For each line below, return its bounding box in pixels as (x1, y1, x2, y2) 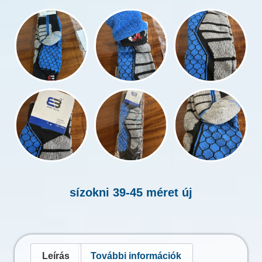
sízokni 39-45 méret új (70, 186, 192, 199)
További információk (90, 250, 181, 261)
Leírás (42, 250, 70, 261)
